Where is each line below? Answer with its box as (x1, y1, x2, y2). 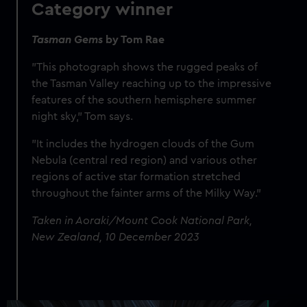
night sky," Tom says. (32, 111, 134, 123)
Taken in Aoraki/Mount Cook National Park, (32, 215, 253, 227)
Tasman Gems (32, 34, 103, 46)
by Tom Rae (106, 34, 168, 46)
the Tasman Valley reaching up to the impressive (32, 78, 272, 90)
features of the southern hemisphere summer (32, 95, 257, 106)
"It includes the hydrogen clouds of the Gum (32, 138, 255, 150)
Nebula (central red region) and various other (32, 155, 258, 167)
